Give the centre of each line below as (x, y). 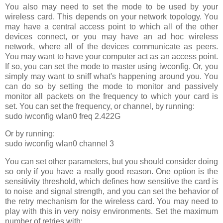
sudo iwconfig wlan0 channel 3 (59, 144)
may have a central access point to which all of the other (111, 26)
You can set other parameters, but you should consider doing (111, 162)
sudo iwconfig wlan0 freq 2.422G (63, 116)
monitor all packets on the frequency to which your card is (111, 96)
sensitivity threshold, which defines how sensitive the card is (111, 182)
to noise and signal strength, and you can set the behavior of (111, 192)
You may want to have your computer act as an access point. (111, 56)
